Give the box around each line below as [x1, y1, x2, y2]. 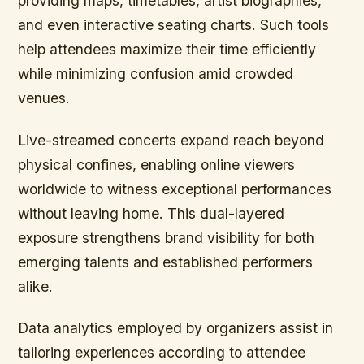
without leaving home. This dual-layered [18, 204, 285, 222]
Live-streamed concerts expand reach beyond [18, 131, 325, 149]
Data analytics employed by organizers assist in [18, 318, 334, 336]
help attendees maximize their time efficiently [18, 41, 317, 58]
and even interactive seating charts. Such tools [18, 16, 330, 34]
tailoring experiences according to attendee [18, 343, 306, 361]
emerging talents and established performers [18, 253, 314, 271]
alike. [18, 277, 54, 295]
